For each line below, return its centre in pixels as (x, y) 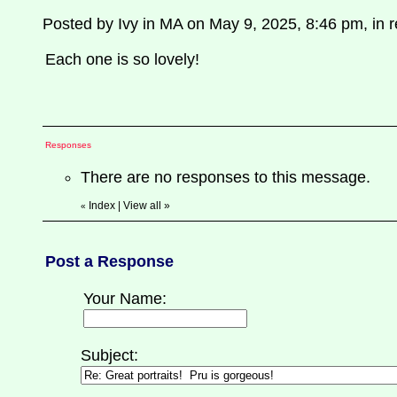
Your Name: (125, 299)
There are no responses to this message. (226, 177)
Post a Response (109, 261)
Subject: (109, 355)
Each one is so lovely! (122, 59)
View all (142, 206)
